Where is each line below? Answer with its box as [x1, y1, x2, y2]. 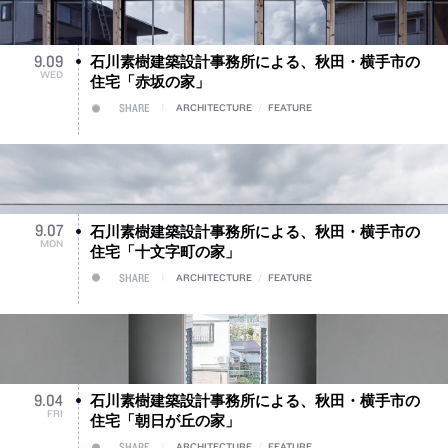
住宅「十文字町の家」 [89, 239, 240, 262]
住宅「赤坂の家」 [89, 70, 210, 93]
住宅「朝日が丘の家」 [89, 409, 240, 432]
